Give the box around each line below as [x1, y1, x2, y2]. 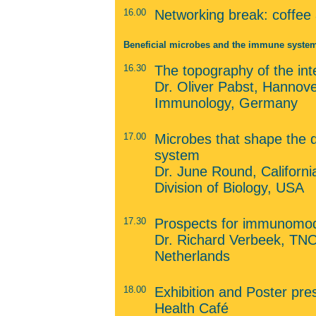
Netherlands [154, 248, 230, 264]
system [154, 147, 204, 163]
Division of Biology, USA [154, 180, 304, 195]
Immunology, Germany [154, 95, 298, 111]
